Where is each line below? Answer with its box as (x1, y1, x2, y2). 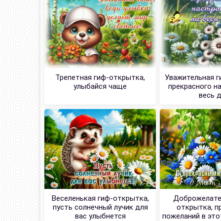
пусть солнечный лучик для (52, 203, 148, 212)
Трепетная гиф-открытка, (55, 73, 146, 82)
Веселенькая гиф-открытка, (51, 194, 149, 203)
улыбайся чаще (74, 82, 127, 91)
